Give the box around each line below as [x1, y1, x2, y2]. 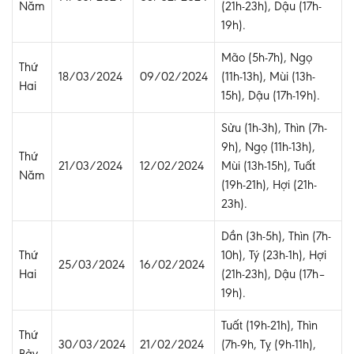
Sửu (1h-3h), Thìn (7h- [221, 122, 327, 136]
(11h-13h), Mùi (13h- [221, 71, 315, 85]
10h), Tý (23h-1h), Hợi [221, 250, 326, 263]
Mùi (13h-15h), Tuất [221, 160, 315, 174]
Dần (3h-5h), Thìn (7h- [221, 231, 331, 244]
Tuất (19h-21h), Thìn [221, 320, 318, 333]
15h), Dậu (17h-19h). [221, 90, 320, 104]
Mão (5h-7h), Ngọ [221, 52, 312, 66]
